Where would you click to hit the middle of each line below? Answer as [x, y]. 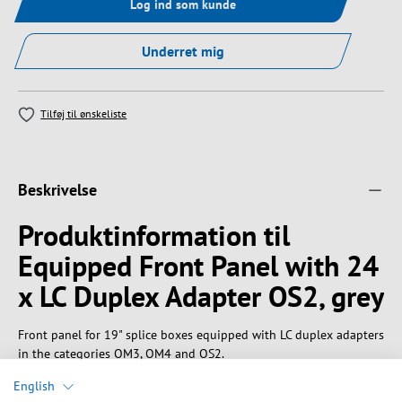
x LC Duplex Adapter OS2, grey [201, 297]
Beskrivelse [57, 190]
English [34, 386]
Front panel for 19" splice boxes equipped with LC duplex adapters [201, 335]
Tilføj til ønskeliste [84, 114]
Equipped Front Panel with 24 [198, 266]
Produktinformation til [154, 236]
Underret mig [183, 51]
